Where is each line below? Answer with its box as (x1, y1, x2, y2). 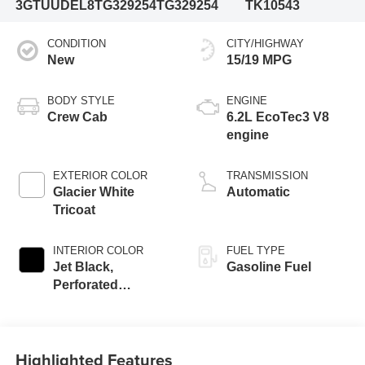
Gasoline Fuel (226, 260, 311, 275)
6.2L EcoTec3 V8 (226, 110, 329, 125)
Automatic (226, 185, 290, 200)
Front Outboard (52, 314, 148, 328)
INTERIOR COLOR (52, 244, 143, 257)
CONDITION (46, 37, 106, 51)
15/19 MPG (226, 53, 292, 68)
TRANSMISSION (226, 169, 308, 182)
